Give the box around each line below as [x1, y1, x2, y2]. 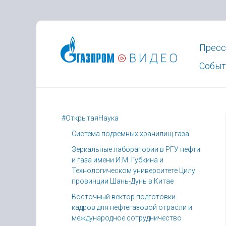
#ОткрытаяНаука [62, 114, 119, 122]
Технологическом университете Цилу [72, 166, 195, 175]
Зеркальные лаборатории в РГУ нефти [72, 145, 200, 153]
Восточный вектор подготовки [72, 193, 176, 201]
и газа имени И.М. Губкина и [72, 156, 163, 164]
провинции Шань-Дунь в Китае [72, 177, 174, 185]
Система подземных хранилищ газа [72, 130, 189, 138]
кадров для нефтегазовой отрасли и [72, 203, 192, 211]
